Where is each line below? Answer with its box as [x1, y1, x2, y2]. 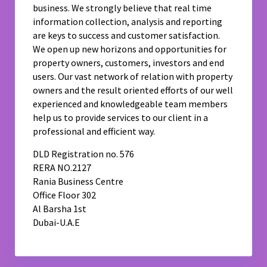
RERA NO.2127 [33, 162, 92, 174]
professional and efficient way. [33, 125, 156, 138]
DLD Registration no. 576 [33, 148, 135, 160]
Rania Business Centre [33, 175, 124, 188]
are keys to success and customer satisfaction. [33, 29, 221, 42]
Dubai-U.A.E [33, 216, 80, 229]
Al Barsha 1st [33, 203, 87, 215]
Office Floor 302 [33, 189, 97, 201]
